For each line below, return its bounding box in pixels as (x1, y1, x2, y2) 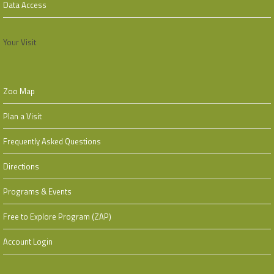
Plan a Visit (3, 110, 42, 122)
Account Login (3, 235, 53, 248)
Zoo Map (3, 85, 35, 97)
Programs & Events (3, 185, 72, 198)
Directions (3, 160, 39, 172)
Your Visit (3, 36, 36, 48)
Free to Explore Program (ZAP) (3, 210, 111, 223)
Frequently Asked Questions (3, 135, 101, 147)
